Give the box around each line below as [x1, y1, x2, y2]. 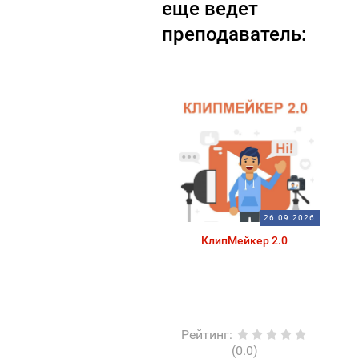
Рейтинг [181, 327, 230, 343]
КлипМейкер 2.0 [201, 234, 288, 248]
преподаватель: [161, 23, 306, 46]
